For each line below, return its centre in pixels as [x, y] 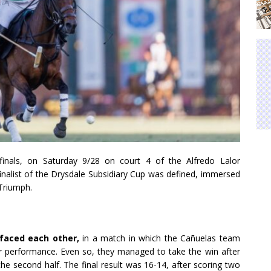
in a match [104, 238]
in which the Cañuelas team [184, 238]
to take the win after [199, 252]
